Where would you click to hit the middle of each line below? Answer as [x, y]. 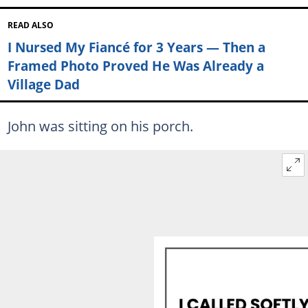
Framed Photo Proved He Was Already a [135, 65]
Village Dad [43, 84]
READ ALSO [30, 25]
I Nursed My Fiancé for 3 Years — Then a [136, 47]
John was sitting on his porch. [100, 126]
